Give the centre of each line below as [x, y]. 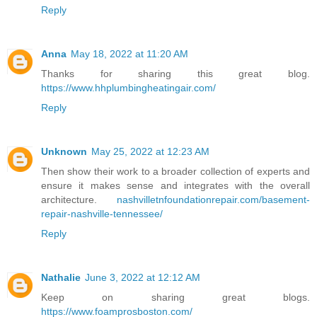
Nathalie [61, 277]
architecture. [79, 199]
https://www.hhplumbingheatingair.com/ [128, 87]
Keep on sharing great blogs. [175, 297]
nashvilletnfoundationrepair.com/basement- [213, 199]
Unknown [64, 151]
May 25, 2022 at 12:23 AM [150, 151]
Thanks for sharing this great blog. [175, 73]
